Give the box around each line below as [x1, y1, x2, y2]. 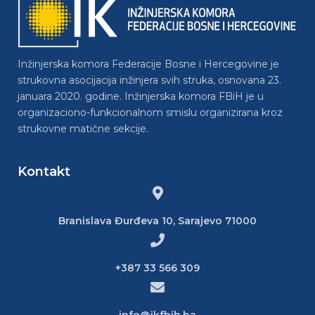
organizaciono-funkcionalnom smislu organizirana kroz [18, 106, 283, 120]
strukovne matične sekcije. [18, 122, 148, 136]
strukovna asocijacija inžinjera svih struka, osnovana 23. [18, 74, 281, 87]
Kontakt [18, 163, 70, 179]
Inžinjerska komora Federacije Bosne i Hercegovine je [18, 58, 279, 71]
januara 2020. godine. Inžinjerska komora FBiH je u [18, 90, 264, 103]
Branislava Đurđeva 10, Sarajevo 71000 [58, 214, 257, 227]
